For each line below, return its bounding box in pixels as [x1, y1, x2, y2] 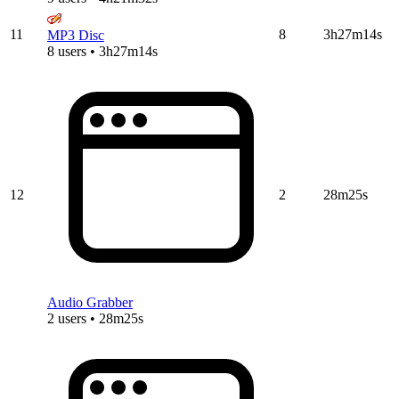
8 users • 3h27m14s [47, 43, 158, 59]
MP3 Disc [47, 27, 104, 43]
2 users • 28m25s [47, 310, 143, 326]
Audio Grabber [47, 294, 133, 310]
